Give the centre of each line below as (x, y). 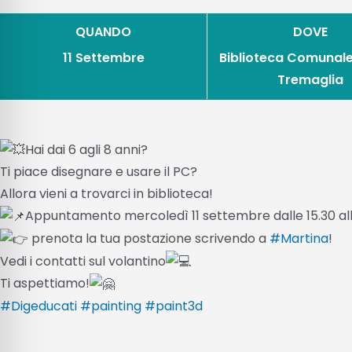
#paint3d (174, 306)
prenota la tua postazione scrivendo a (149, 239)
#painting (111, 306)
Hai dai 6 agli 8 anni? (86, 149)
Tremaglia (310, 79)
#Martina (299, 239)
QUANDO (104, 31)
